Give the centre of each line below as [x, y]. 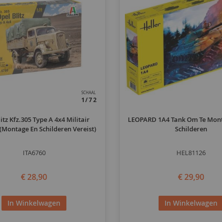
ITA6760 [34, 153]
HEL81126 [191, 153]
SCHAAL [88, 93]
